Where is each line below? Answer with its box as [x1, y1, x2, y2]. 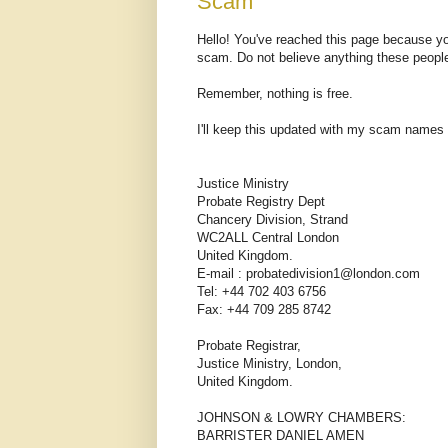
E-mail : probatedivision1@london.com [197, 266, 420, 282]
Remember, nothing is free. [197, 86, 353, 102]
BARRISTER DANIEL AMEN [197, 428, 364, 444]
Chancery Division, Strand [197, 212, 348, 228]
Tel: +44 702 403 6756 [197, 284, 326, 300]
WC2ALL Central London [197, 230, 339, 246]
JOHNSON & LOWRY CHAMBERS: [197, 410, 406, 426]
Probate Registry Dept [197, 194, 325, 210]
